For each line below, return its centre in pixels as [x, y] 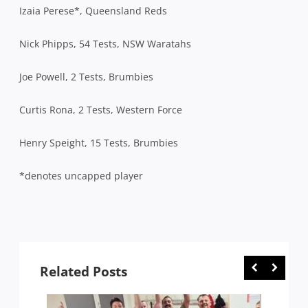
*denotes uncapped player [81, 175]
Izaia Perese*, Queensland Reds [93, 10]
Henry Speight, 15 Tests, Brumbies [99, 142]
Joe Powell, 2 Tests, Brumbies [86, 76]
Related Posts [84, 271]
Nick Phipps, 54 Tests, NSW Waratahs [105, 43]
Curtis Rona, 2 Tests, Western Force [101, 109]
